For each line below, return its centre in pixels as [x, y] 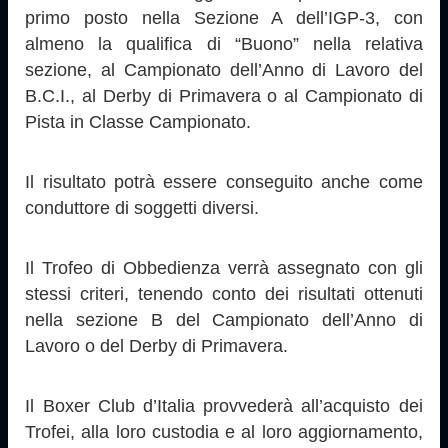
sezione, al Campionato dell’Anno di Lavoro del [224, 69]
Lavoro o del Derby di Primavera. [157, 345]
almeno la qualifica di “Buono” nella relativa [224, 43]
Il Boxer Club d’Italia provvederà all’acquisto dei [224, 405]
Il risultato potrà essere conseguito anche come [224, 181]
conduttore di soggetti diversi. [142, 207]
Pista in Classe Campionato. [138, 121]
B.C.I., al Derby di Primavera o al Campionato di [224, 95]
